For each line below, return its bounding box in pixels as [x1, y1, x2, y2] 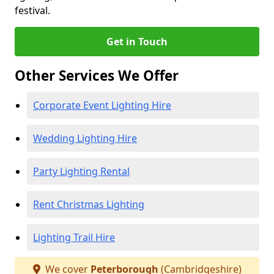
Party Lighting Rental [33, 165, 130, 178]
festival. [15, 4, 50, 17]
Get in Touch [106, 35, 168, 48]
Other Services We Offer [15, 66, 179, 85]
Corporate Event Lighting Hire [33, 98, 171, 112]
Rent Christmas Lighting [33, 198, 144, 211]
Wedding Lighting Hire [33, 131, 137, 145]
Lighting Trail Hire [33, 231, 115, 244]
